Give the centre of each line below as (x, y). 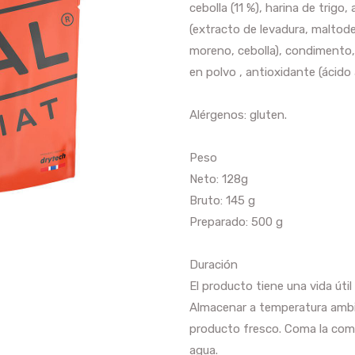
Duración (214, 264)
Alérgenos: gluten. (238, 115)
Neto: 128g (219, 179)
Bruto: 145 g (222, 200)
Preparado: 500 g (236, 221)
